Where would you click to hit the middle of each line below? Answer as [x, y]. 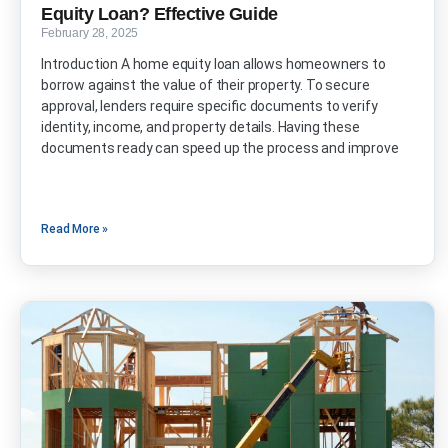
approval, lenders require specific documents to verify [209, 106]
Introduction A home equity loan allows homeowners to [213, 64]
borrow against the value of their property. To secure [205, 85]
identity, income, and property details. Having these [200, 127]
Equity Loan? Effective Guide [159, 14]
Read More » [75, 229]
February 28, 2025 [90, 33]
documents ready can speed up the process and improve [220, 148]
